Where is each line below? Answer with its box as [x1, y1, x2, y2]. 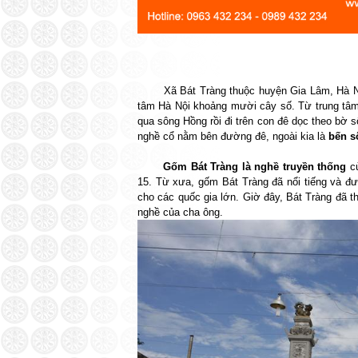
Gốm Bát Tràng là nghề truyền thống [163, 161, 347, 173]
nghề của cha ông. [137, 206, 223, 218]
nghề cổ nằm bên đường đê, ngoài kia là [137, 130, 328, 142]
